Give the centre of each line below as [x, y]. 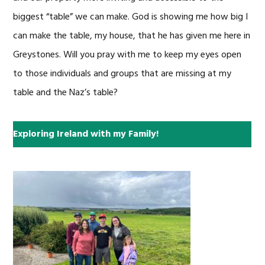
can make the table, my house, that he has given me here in [132, 36]
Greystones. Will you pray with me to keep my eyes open [127, 55]
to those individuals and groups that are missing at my [122, 74]
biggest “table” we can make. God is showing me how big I [131, 17]
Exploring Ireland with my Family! [86, 135]
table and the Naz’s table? [66, 93]
